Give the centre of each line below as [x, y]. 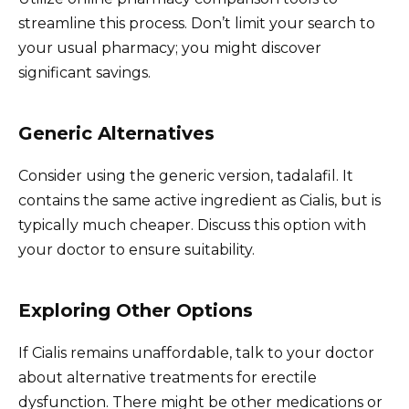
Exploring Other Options [136, 310]
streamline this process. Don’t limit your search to [197, 23]
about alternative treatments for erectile [168, 377]
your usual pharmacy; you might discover [170, 47]
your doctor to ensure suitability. [136, 249]
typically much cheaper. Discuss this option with [192, 225]
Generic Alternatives [116, 133]
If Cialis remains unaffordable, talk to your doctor [196, 352]
